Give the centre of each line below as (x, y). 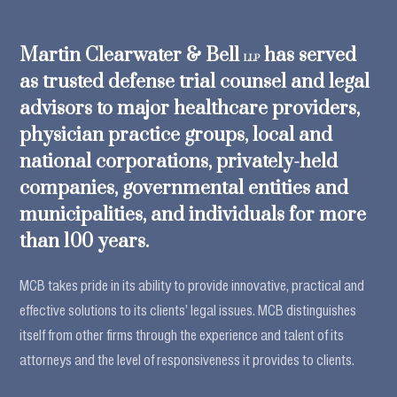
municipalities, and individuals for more (193, 215)
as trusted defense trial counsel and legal (195, 82)
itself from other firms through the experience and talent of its (182, 335)
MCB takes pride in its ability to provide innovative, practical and (192, 285)
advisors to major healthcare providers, (190, 109)
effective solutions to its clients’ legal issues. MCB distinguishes (188, 310)
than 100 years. (85, 241)
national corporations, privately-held (179, 162)
